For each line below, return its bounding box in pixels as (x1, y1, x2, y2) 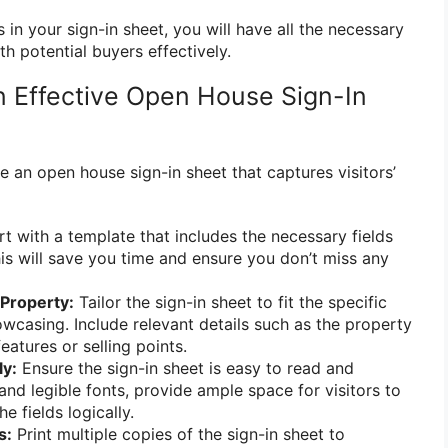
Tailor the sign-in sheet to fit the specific (74, 291, 387, 312)
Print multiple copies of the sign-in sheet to (12, 423, 345, 444)
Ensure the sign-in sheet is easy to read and (17, 357, 354, 378)
